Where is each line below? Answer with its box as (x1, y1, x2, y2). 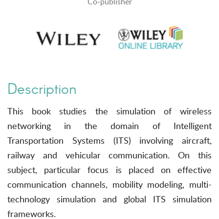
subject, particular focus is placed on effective (7, 164, 212, 176)
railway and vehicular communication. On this (7, 149, 212, 161)
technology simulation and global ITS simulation (7, 193, 212, 205)
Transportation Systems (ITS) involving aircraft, (7, 134, 212, 147)
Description (7, 80, 77, 98)
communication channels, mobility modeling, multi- (7, 178, 212, 191)
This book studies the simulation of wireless (7, 105, 212, 117)
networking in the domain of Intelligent (7, 120, 212, 132)
